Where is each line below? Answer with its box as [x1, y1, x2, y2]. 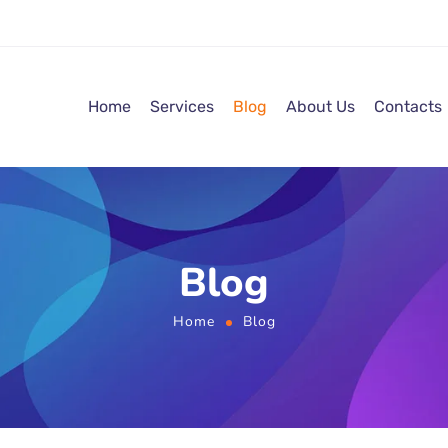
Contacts [374, 97, 442, 116]
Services [150, 97, 214, 116]
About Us [286, 97, 355, 116]
